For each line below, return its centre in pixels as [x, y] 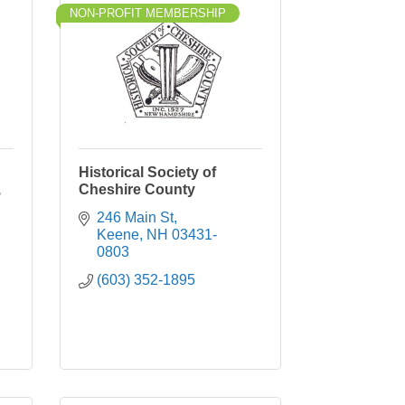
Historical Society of [147, 172]
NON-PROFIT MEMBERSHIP [148, 13]
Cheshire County [137, 189]
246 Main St [135, 217]
